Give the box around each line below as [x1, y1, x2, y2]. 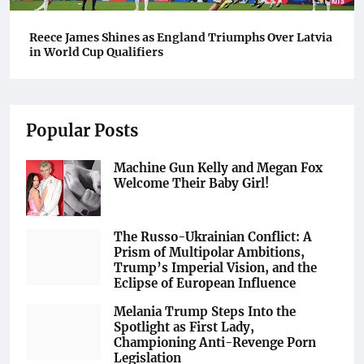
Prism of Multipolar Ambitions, [114, 244, 305, 260]
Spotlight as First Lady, [114, 318, 254, 335]
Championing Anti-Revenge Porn [114, 334, 316, 350]
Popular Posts [26, 119, 138, 141]
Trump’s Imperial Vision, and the [114, 259, 317, 275]
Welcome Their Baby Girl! [114, 175, 269, 191]
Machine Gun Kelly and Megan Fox [114, 159, 323, 175]
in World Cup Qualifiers [29, 44, 163, 59]
